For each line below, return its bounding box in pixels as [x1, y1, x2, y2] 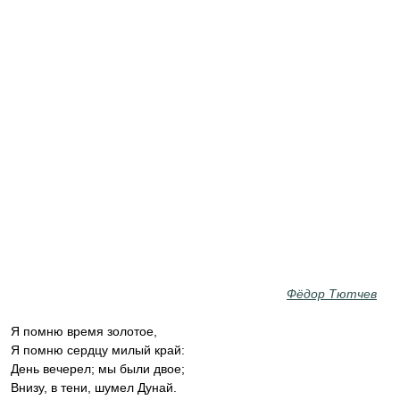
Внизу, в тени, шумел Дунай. [11, 380, 177, 395]
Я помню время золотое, [11, 324, 157, 338]
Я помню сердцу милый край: [11, 343, 185, 357]
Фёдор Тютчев [287, 287, 377, 301]
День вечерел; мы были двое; [11, 362, 185, 376]
